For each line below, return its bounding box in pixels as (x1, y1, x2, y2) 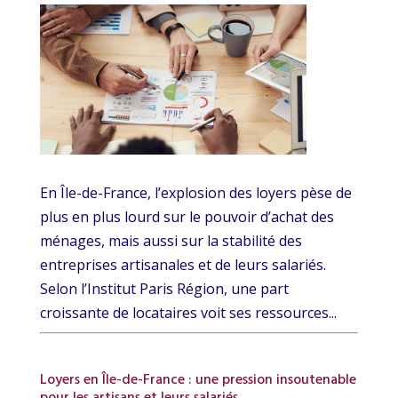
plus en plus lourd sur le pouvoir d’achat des (39, 206, 334, 227)
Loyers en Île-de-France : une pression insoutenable (39, 368, 356, 392)
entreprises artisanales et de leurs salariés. (39, 254, 326, 275)
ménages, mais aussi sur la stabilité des (39, 230, 302, 251)
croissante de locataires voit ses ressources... (39, 302, 337, 322)
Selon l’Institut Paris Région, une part (39, 278, 289, 298)
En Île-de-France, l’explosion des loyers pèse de (39, 182, 352, 203)
